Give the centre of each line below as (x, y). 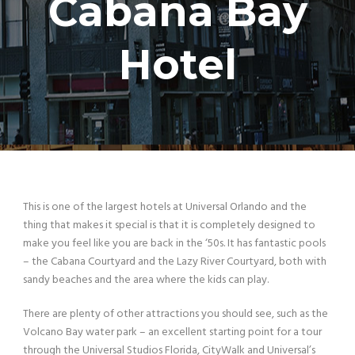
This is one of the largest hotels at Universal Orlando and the (165, 207)
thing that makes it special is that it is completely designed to (169, 225)
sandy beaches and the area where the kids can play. (146, 280)
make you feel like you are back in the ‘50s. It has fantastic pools (174, 243)
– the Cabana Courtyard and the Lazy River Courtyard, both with (175, 261)
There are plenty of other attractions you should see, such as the (176, 314)
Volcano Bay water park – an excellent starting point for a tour (172, 332)
